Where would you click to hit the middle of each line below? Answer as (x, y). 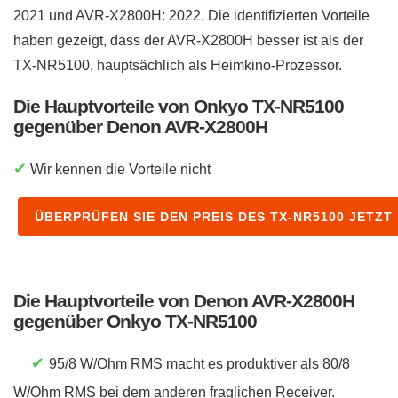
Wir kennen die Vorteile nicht (119, 170)
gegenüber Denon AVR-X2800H (140, 127)
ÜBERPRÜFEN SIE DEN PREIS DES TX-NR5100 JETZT (214, 217)
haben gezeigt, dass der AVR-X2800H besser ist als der (188, 41)
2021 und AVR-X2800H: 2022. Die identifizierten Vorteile (191, 16)
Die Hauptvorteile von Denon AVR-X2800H (184, 301)
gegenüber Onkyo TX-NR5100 (135, 322)
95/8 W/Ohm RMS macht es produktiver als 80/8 (199, 364)
